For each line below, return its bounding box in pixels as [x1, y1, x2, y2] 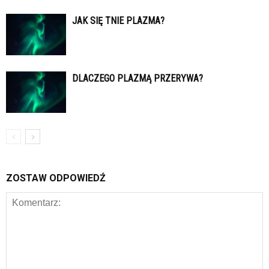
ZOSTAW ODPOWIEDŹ [6, 172, 106, 184]
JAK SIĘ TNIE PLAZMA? [72, 15, 165, 27]
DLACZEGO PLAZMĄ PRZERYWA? [72, 73, 203, 85]
